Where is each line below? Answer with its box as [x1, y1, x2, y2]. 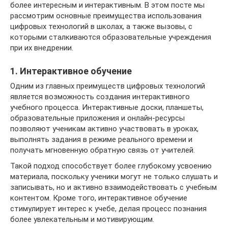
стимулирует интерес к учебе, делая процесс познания [10, 204, 207, 213]
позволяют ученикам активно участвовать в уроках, [10, 124, 198, 133]
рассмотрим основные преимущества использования [10, 11, 202, 20]
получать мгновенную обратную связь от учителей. [10, 145, 195, 155]
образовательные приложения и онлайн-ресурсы [10, 113, 185, 123]
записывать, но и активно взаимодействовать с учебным [10, 182, 217, 192]
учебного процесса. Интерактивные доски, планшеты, [10, 102, 204, 112]
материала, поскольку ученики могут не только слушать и [10, 172, 218, 181]
